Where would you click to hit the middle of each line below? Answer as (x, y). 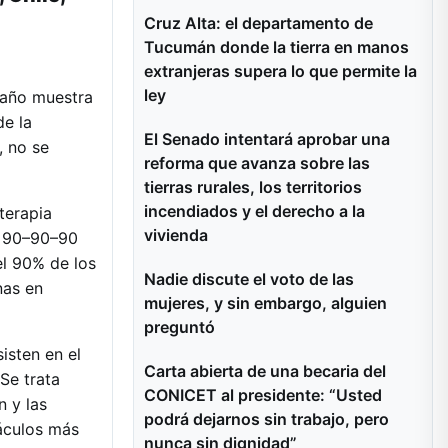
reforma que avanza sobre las (257, 163)
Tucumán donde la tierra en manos (276, 47)
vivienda (176, 235)
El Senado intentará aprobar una (267, 139)
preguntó (179, 327)
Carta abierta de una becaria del (265, 371)
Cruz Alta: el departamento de (258, 23)
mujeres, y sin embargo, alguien (265, 303)
